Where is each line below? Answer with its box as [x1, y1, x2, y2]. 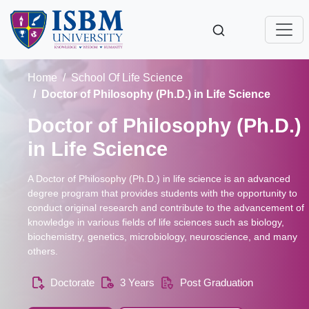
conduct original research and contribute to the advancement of [28, 202, 305, 213]
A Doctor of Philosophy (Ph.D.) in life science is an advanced [28, 173, 291, 184]
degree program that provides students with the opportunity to [28, 188, 298, 199]
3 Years [120, 277, 155, 288]
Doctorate [50, 277, 95, 288]
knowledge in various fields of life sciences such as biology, [28, 217, 285, 228]
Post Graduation [180, 277, 254, 288]
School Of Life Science [71, 72, 183, 83]
